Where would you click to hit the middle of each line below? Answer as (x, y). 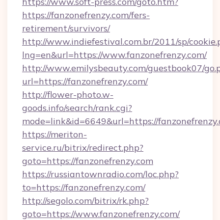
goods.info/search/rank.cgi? (77, 108)
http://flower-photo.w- (68, 95)
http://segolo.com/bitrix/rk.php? (85, 201)
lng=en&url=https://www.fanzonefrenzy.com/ (114, 55)
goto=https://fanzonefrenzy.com (88, 161)
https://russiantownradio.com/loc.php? (100, 174)
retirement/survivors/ (66, 28)
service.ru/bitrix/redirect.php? (83, 148)
